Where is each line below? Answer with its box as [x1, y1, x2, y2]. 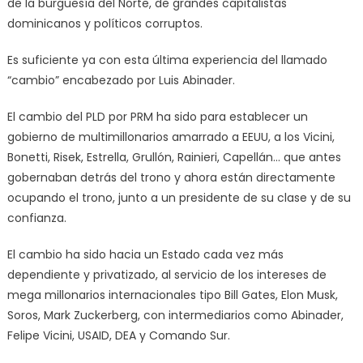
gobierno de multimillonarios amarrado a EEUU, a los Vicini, [6, 128, 335, 145]
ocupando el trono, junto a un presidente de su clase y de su [6, 189, 351, 206]
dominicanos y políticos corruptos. [6, 15, 203, 32]
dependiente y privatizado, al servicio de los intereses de [6, 266, 327, 283]
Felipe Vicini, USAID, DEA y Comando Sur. [6, 327, 230, 344]
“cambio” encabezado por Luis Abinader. [6, 71, 235, 88]
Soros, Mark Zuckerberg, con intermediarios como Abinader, [6, 306, 344, 323]
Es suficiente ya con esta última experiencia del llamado [6, 51, 327, 68]
